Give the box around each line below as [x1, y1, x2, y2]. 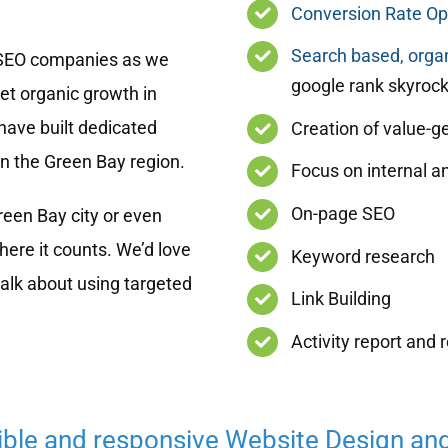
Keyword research [290, 245, 435, 267]
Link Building [290, 288, 391, 310]
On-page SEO [290, 203, 395, 225]
